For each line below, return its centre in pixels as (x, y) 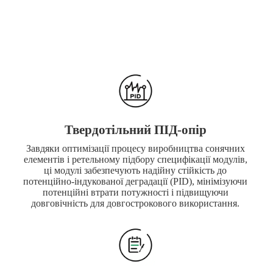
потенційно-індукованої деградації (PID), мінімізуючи (136, 182)
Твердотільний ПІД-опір (135, 129)
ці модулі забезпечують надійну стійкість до (136, 171)
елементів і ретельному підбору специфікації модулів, (135, 160)
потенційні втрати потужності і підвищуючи (135, 193)
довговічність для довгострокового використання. (136, 204)
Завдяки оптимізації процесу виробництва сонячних (135, 149)
